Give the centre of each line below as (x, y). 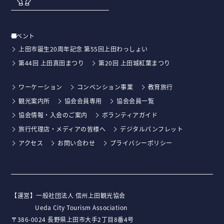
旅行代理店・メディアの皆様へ (62, 129)
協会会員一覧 (135, 101)
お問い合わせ (76, 143)
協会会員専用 (83, 101)
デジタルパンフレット (152, 129)
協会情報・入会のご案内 (53, 115)
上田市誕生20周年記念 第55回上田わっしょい (83, 49)
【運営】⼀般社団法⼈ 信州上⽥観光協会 (68, 195)
